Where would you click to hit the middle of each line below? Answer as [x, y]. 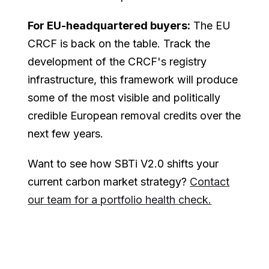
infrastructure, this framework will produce [133, 79]
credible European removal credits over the [134, 115]
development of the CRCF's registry [117, 61]
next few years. [66, 133]
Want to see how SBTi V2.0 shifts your [123, 163]
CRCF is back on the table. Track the [119, 43]
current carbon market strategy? [109, 181]
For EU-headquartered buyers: [109, 25]
